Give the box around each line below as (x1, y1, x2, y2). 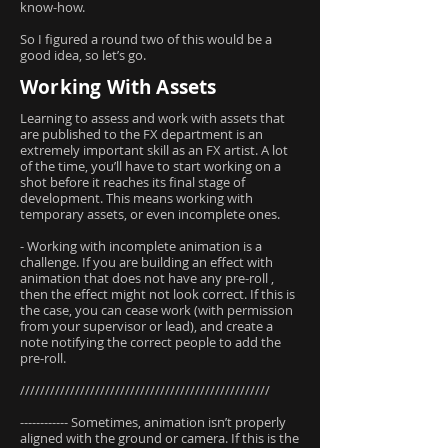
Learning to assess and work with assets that (20, 109, 285, 127)
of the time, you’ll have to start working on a (20, 157, 281, 175)
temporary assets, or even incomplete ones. (20, 205, 280, 223)
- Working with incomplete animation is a (20, 237, 262, 255)
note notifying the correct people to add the (20, 333, 281, 351)
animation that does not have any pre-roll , (20, 269, 274, 287)
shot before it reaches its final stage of (20, 173, 245, 191)
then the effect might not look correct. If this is (20, 285, 295, 303)
